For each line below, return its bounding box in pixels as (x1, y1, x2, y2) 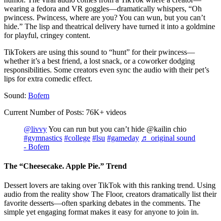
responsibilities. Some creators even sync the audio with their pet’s (4, 65, 209, 74)
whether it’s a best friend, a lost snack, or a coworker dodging (4, 56, 195, 65)
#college (64, 133, 90, 142)
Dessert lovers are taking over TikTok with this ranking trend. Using (4, 181, 216, 190)
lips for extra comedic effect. (4, 74, 92, 83)
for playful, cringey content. (4, 31, 90, 39)
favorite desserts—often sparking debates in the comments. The (4, 199, 200, 208)
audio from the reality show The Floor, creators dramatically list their (4, 190, 217, 199)
